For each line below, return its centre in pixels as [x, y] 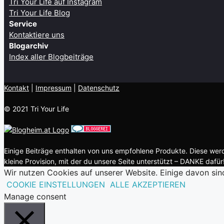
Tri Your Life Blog [39, 13]
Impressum [53, 88]
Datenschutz [99, 88]
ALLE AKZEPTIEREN [148, 185]
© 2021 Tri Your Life [36, 109]
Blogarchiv [29, 46]
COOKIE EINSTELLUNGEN [56, 185]
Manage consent [35, 197]
